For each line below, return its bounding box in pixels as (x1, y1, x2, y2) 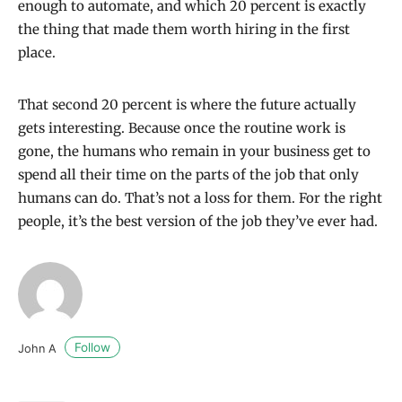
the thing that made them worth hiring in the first (18, 20, 350, 38)
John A (18, 341, 60, 355)
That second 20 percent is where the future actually (18, 95, 356, 113)
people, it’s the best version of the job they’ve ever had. (18, 212, 378, 230)
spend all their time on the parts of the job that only (18, 165, 359, 183)
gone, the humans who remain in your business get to (18, 142, 371, 160)
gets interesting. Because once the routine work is (18, 118, 345, 136)
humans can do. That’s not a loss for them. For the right (18, 188, 382, 206)
